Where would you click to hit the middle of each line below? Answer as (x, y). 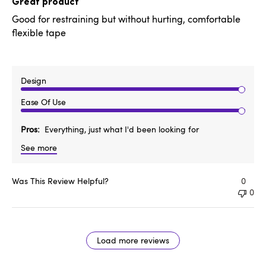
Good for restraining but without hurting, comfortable (126, 19)
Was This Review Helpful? (60, 181)
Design (34, 81)
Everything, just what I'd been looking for (122, 129)
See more (39, 148)
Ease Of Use (43, 102)
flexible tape (39, 33)
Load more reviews (133, 240)
